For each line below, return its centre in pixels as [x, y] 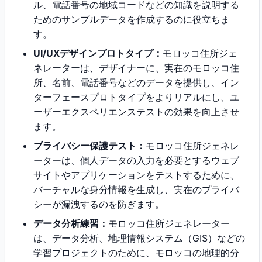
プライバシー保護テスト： [89, 146]
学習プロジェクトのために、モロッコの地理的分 [136, 253]
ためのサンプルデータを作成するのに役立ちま [132, 19]
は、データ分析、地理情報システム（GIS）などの [139, 238]
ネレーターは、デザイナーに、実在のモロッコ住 [136, 68]
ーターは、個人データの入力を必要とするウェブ [136, 160]
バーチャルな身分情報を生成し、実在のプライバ [136, 189]
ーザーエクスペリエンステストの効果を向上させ [136, 112]
